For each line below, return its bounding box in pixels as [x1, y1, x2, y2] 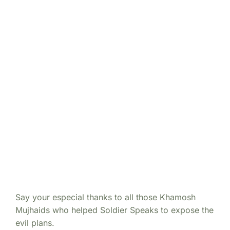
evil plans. [15, 217, 54, 228]
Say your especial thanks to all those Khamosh [15, 191, 196, 202]
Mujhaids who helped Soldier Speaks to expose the [15, 204, 214, 215]
